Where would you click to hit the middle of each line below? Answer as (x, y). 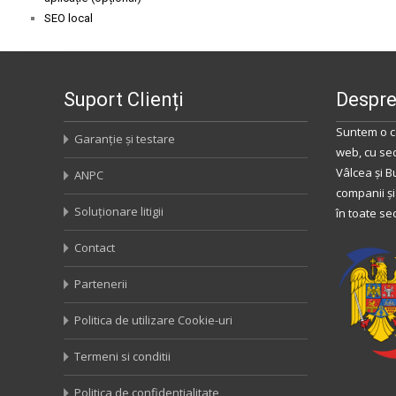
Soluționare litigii (119, 211)
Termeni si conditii (122, 356)
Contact (95, 247)
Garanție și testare (125, 139)
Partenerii (101, 284)
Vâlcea (354, 172)
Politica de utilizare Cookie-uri (153, 320)
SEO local (69, 18)
